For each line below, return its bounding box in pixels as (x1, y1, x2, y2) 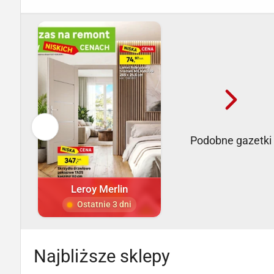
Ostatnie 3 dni (77, 199, 131, 210)
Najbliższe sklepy (34, 246, 170, 267)
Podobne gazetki (190, 133, 272, 147)
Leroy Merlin (71, 183, 128, 196)
